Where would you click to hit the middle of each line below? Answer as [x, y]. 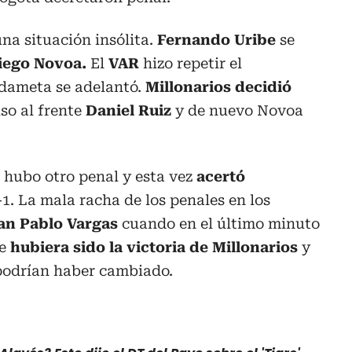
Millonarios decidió [216, 86]
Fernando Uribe [214, 39]
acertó [219, 176]
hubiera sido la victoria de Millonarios [154, 247]
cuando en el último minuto [219, 223]
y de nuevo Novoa [237, 110]
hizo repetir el [191, 63]
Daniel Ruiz [128, 110]
